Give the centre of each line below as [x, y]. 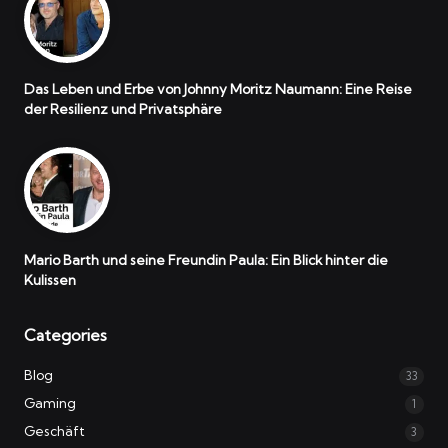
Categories [65, 334]
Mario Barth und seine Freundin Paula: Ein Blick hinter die [206, 259]
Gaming [50, 402]
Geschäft [54, 430]
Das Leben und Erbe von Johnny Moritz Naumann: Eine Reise [218, 89]
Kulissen [50, 279]
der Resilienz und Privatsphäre [123, 109]
